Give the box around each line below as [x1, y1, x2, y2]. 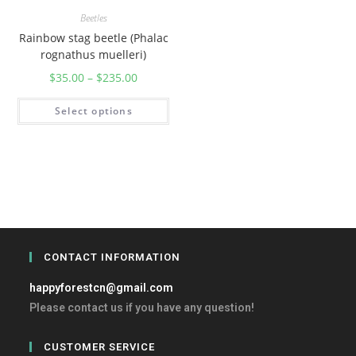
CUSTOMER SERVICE [44, 341, 156, 353]
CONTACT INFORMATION [44, 251, 181, 263]
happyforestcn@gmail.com [29, 281, 174, 294]
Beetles [79, 11, 107, 25]
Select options [55, 104, 133, 118]
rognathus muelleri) [41, 47, 147, 62]
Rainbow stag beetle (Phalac [18, 30, 168, 45]
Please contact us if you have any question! [29, 301, 255, 314]
